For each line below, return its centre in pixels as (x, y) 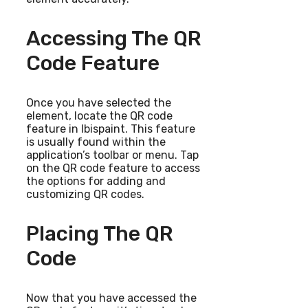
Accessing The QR (114, 39)
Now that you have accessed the (111, 298)
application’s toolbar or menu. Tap (112, 155)
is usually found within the (96, 142)
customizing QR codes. (85, 195)
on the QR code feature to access (113, 168)
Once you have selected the (99, 103)
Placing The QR (100, 234)
